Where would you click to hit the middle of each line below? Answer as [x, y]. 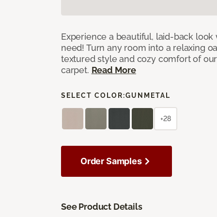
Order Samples [111, 161]
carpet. [76, 70]
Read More [114, 70]
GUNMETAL [148, 95]
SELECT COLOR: [93, 95]
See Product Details [102, 206]
